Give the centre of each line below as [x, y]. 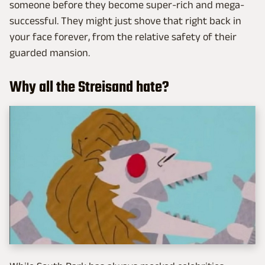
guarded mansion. [50, 53]
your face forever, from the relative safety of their [123, 37]
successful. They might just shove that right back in [125, 21]
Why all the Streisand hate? [89, 88]
